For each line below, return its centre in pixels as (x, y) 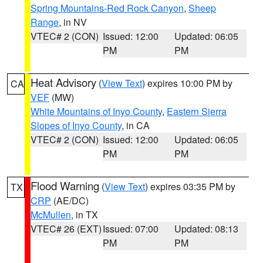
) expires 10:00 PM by (187, 83)
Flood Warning (65, 186)
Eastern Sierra (197, 111)
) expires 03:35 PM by (190, 186)
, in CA (136, 125)
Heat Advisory (63, 82)
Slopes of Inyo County (76, 125)
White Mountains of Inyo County (96, 111)
